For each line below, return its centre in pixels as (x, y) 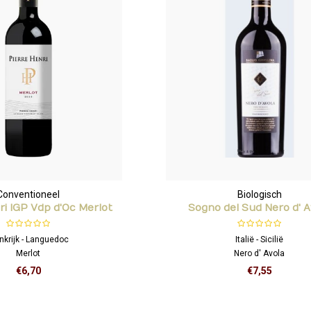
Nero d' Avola (260, 253)
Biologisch (259, 194)
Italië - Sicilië (260, 239)
